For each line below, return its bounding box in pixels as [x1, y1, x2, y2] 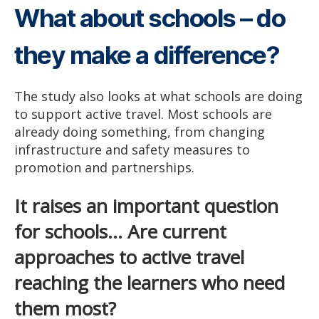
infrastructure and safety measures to [14, 141, 250, 159]
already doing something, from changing [14, 123, 265, 141]
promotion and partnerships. [14, 159, 194, 177]
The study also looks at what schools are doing [14, 88, 303, 105]
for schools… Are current [14, 218, 226, 244]
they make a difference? [14, 40, 280, 70]
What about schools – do [14, 3, 286, 33]
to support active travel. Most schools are [14, 105, 272, 123]
